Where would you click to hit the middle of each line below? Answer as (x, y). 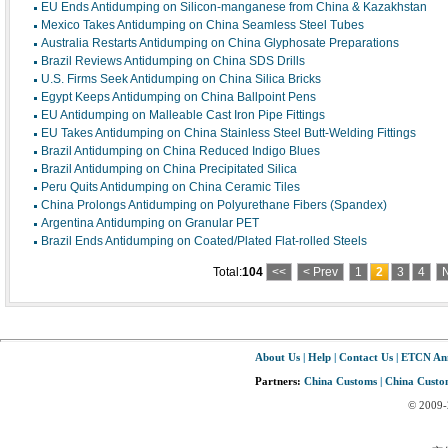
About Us (277, 357)
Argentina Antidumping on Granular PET (150, 223)
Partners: (279, 381)
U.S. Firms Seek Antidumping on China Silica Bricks (181, 79)
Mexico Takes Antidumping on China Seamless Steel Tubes (202, 25)
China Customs (340, 381)
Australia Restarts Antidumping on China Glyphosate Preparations (220, 43)
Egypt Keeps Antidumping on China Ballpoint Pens (178, 97)
